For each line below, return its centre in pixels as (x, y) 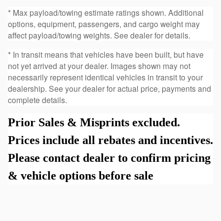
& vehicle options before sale (81, 176)
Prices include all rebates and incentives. (110, 140)
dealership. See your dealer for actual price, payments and (110, 89)
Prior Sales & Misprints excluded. (94, 123)
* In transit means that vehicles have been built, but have (106, 55)
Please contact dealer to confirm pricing (109, 158)
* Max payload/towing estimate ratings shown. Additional (106, 13)
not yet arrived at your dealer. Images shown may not (99, 66)
